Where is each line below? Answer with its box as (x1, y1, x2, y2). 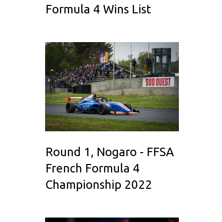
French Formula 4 (46, 162, 140, 175)
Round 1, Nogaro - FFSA (46, 145, 174, 159)
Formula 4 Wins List (46, 2, 151, 16)
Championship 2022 (46, 178, 152, 192)
